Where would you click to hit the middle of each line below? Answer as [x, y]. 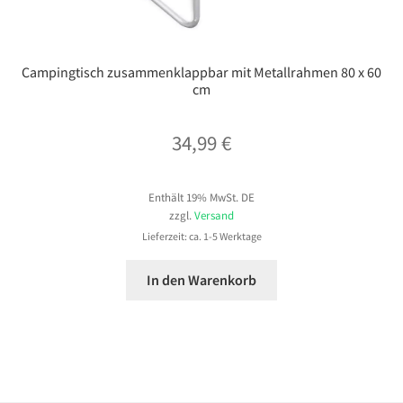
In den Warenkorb [201, 279]
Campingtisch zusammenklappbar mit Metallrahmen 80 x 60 [201, 72]
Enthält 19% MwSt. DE [201, 197]
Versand [214, 215]
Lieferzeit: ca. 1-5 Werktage [201, 236]
